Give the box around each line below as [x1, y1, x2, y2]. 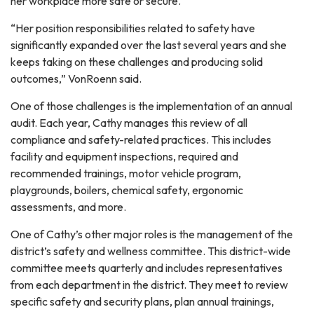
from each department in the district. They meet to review [11, 277, 288, 292]
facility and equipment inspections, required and [11, 149, 238, 163]
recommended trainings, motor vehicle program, [11, 165, 241, 180]
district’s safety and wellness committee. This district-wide [11, 243, 291, 258]
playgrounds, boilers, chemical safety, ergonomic [11, 182, 243, 197]
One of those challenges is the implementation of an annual [11, 98, 292, 113]
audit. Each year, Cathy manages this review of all [11, 115, 247, 130]
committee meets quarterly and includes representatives [11, 260, 282, 275]
